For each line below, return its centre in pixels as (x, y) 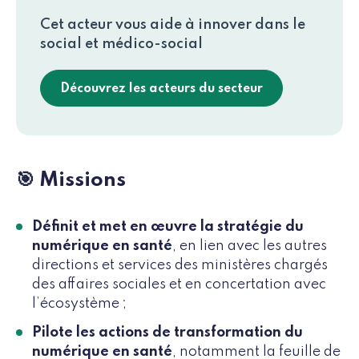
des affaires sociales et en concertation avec (179, 284)
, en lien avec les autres (250, 246)
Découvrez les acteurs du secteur (161, 89)
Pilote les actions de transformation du (167, 332)
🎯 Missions (71, 180)
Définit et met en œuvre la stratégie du (168, 226)
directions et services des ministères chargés (180, 265)
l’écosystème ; (79, 303)
